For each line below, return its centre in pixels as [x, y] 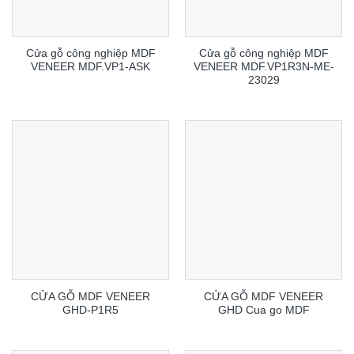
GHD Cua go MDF [264, 310]
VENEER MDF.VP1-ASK [90, 67]
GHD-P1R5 [90, 310]
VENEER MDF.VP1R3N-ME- [264, 67]
